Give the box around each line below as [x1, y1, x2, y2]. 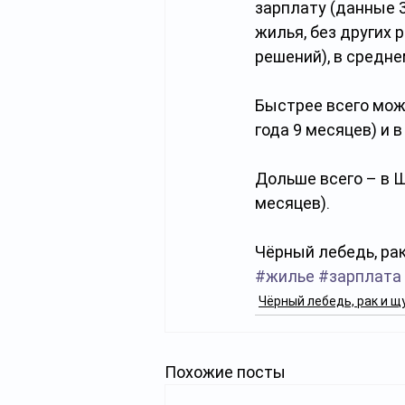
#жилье [255, 266, 315, 286]
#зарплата [318, 266, 401, 286]
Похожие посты [165, 362, 286, 381]
